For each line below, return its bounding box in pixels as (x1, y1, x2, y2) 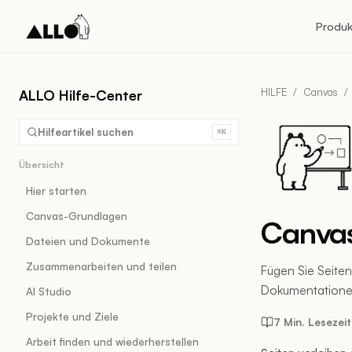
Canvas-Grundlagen (26, 209, 127, 222)
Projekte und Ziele (26, 310, 119, 323)
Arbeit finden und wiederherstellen (26, 335, 199, 348)
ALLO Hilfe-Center (19, 86, 142, 104)
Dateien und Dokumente (26, 234, 150, 247)
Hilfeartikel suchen (38, 125, 134, 138)
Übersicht (19, 159, 64, 170)
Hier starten (26, 184, 86, 197)
